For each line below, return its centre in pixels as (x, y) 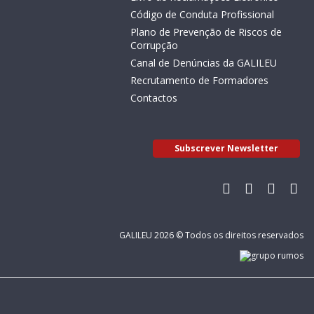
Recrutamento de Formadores (200, 80)
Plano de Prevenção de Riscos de (206, 32)
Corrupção (155, 45)
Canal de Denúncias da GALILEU (204, 63)
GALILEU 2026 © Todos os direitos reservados (211, 235)
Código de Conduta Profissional (203, 14)
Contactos (154, 98)
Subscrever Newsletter (226, 148)
